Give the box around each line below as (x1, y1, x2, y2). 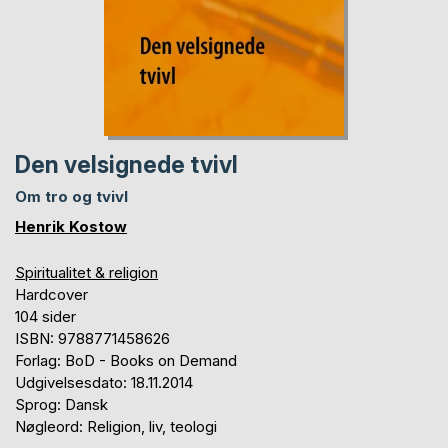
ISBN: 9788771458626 (15, 329, 170, 349)
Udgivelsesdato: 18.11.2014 (15, 373, 193, 393)
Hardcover (15, 285, 88, 305)
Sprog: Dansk (15, 395, 108, 415)
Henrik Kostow (15, 217, 127, 237)
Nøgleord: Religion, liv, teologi (15, 417, 217, 437)
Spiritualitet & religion (15, 263, 158, 283)
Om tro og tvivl (15, 187, 128, 207)
